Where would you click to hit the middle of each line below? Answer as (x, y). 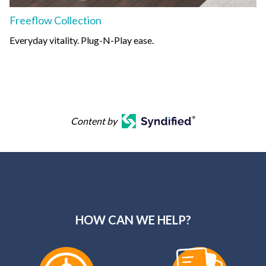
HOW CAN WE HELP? (133, 219)
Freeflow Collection (56, 20)
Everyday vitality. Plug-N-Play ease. (82, 40)
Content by (94, 121)
